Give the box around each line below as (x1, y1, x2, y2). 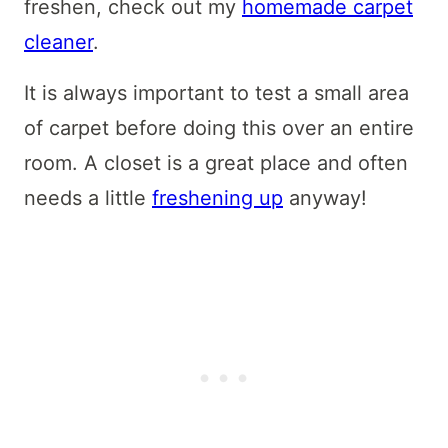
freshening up (152, 186, 283, 211)
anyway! (283, 186, 367, 211)
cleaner (24, 30, 93, 55)
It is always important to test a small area (24, 81, 409, 106)
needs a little (24, 186, 152, 211)
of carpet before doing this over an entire (24, 116, 414, 141)
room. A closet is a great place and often (24, 151, 408, 176)
